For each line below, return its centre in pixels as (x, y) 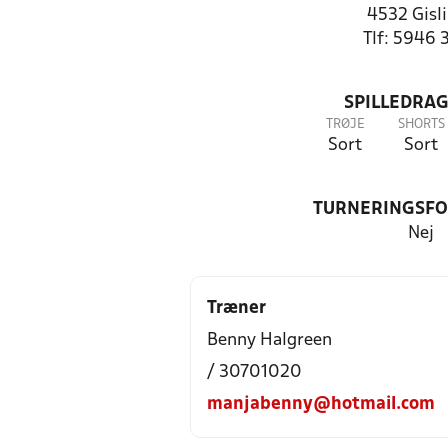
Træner (236, 308)
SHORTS (421, 124)
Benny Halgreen (269, 340)
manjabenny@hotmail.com (321, 404)
